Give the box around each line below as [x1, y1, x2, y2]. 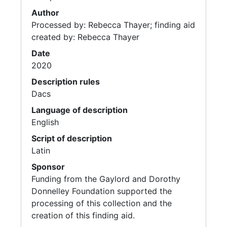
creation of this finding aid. [31, 210, 135, 220]
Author [31, 8, 59, 18]
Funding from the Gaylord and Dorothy [31, 174, 180, 184]
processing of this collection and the [31, 198, 172, 208]
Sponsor [31, 162, 65, 172]
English [31, 117, 59, 127]
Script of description [31, 133, 112, 143]
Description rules [31, 77, 100, 87]
